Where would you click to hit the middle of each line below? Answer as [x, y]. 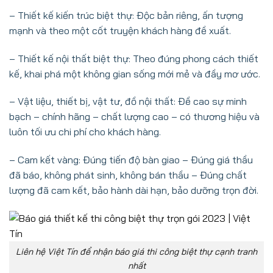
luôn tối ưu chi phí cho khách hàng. [85, 132]
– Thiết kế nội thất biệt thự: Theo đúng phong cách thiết [134, 58]
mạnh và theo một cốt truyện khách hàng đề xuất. [120, 30]
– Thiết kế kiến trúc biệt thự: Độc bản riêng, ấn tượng [126, 15]
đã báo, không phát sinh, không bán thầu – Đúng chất [128, 175]
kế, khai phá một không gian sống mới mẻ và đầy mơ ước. [135, 73]
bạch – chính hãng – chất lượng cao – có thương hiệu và [134, 117]
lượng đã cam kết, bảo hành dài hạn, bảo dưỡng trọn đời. [134, 190]
